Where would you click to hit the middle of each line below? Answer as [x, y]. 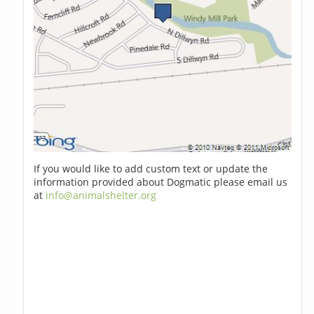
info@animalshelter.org [101, 196]
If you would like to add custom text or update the [151, 169]
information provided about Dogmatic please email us [161, 182]
